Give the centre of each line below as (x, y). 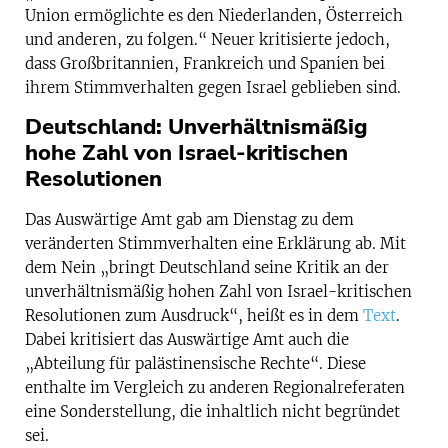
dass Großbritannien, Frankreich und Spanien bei (205, 63)
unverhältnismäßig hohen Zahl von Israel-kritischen (218, 292)
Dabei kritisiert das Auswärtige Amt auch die (187, 340)
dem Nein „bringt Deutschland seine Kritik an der (207, 268)
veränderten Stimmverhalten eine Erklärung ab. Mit (215, 244)
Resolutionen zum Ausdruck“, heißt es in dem (194, 316)
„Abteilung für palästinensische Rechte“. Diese (195, 364)
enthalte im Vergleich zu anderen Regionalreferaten (215, 388)
